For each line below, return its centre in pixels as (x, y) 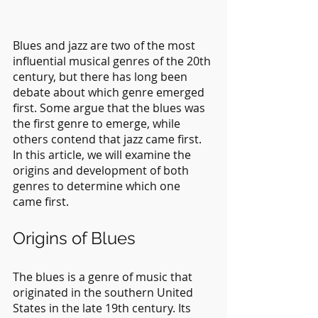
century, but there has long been (102, 76)
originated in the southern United (104, 292)
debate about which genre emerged (110, 92)
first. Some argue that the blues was (110, 108)
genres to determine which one (98, 186)
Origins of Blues (74, 238)
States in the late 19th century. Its (103, 308)
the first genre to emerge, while (98, 123)
